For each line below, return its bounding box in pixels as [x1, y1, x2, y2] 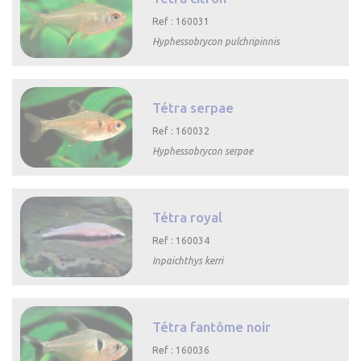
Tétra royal [152, 209, 223, 225]
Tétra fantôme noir [152, 318, 272, 334]
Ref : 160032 [152, 125, 210, 136]
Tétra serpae [152, 99, 234, 115]
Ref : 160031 [152, 15, 210, 27]
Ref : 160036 [152, 344, 210, 355]
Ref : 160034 [152, 234, 210, 246]
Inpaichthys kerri [152, 255, 224, 266]
